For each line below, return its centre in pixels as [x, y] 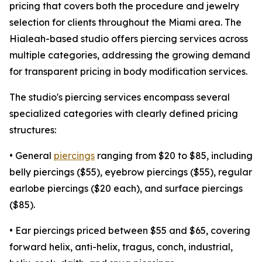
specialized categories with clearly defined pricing [124, 114]
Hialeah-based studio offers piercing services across [129, 39]
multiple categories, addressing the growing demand [130, 55]
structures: [33, 130]
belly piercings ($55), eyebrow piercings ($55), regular [131, 172]
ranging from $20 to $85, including [174, 156]
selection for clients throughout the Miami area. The [125, 23]
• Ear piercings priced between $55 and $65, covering [130, 231]
